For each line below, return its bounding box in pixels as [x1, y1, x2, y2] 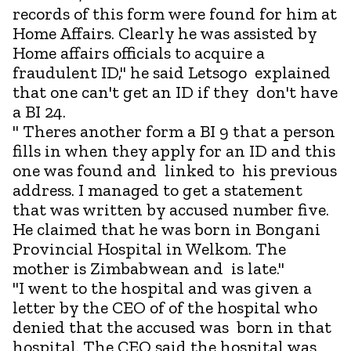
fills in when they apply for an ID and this [13, 139, 335, 161]
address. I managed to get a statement [13, 179, 302, 201]
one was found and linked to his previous [13, 159, 337, 181]
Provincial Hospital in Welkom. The [13, 237, 286, 259]
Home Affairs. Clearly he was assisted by [13, 22, 317, 44]
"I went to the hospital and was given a [13, 277, 312, 299]
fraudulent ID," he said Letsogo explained [13, 61, 331, 83]
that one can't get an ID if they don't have [13, 81, 338, 103]
